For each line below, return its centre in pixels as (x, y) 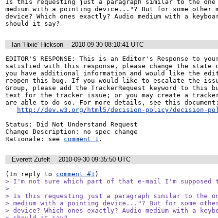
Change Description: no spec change (72, 132)
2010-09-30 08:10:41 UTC (108, 44)
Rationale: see (35, 139)
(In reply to (31, 174)
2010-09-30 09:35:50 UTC (94, 160)
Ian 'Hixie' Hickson (37, 44)
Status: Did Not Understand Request (72, 125)
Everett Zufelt (31, 160)
